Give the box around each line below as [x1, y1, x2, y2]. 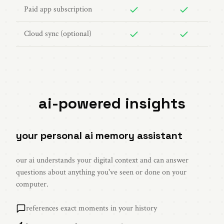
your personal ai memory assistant [16, 129, 182, 142]
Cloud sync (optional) [24, 28, 91, 39]
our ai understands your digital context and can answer [16, 155, 188, 165]
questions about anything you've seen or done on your [16, 167, 186, 177]
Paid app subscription [24, 4, 92, 14]
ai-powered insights [38, 93, 185, 113]
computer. [16, 179, 48, 189]
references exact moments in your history [26, 203, 157, 213]
